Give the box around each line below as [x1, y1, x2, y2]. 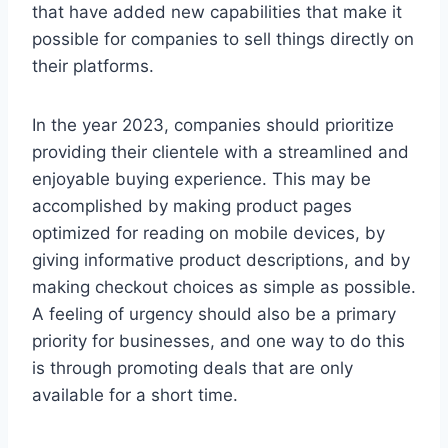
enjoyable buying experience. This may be [32, 168, 371, 189]
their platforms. [32, 55, 154, 76]
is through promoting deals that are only [32, 357, 353, 378]
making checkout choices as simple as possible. [32, 276, 416, 297]
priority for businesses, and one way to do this [32, 330, 405, 351]
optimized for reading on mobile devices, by [32, 222, 385, 243]
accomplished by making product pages [32, 195, 352, 216]
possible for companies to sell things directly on [32, 28, 414, 49]
